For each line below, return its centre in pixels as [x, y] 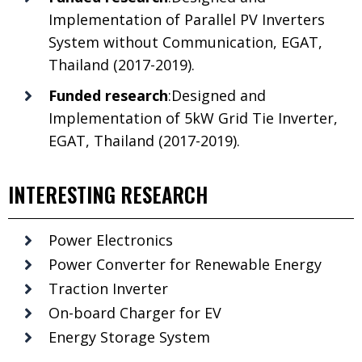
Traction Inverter [108, 288]
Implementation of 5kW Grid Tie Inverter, [193, 118]
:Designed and [217, 95]
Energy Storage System [129, 337]
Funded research [108, 95]
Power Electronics [111, 240]
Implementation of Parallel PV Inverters [187, 19]
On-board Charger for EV [135, 312]
